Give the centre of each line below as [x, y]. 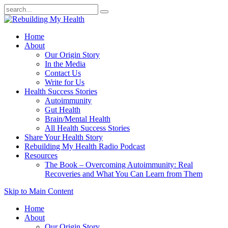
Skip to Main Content [39, 191]
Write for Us [65, 82]
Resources [41, 155]
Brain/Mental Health [78, 119]
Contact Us [63, 73]
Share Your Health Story [64, 137]
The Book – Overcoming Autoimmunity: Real [119, 165]
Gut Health [63, 110]
